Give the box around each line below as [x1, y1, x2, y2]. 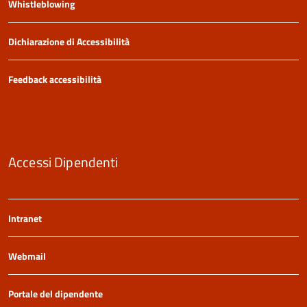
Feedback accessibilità [8, 72, 101, 87]
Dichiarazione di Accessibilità [8, 34, 130, 49]
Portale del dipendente [8, 286, 103, 302]
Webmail [8, 249, 46, 264]
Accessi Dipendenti [8, 151, 119, 173]
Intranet [8, 211, 42, 226]
